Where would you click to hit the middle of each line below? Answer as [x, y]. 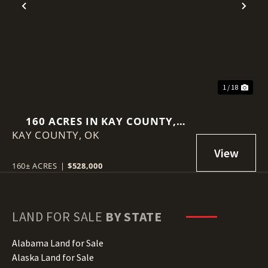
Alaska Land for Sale [53, 257]
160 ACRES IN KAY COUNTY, [101, 121]
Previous [49, 16]
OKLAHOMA [101, 135]
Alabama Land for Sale [58, 243]
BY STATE [134, 216]
